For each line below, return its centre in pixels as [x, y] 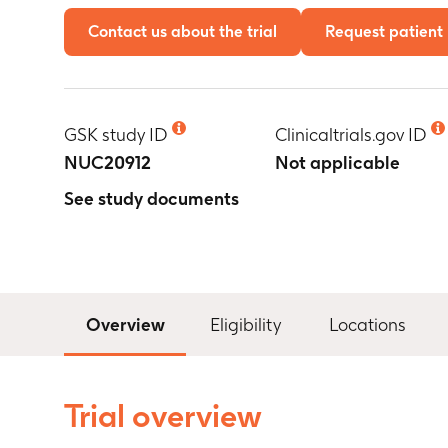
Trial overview [163, 415]
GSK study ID [116, 134]
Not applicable [338, 162]
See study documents [151, 198]
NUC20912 [107, 162]
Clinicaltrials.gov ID [351, 134]
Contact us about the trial [182, 31]
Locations [367, 324]
